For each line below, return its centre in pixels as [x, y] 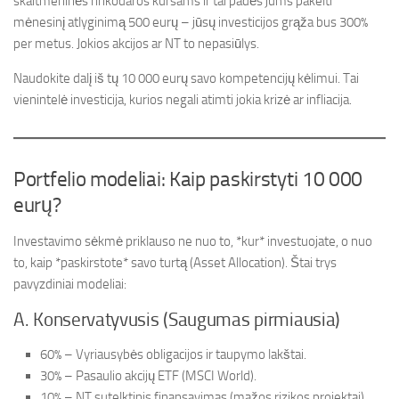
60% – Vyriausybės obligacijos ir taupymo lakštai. [173, 355]
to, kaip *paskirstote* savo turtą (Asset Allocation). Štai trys [175, 263]
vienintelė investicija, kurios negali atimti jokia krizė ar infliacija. [183, 100]
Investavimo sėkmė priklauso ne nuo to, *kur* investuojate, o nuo [193, 242]
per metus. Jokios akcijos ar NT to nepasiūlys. [136, 44]
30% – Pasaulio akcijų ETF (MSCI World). [148, 376]
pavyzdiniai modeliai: [70, 285]
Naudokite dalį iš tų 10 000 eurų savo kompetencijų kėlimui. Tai [186, 79]
